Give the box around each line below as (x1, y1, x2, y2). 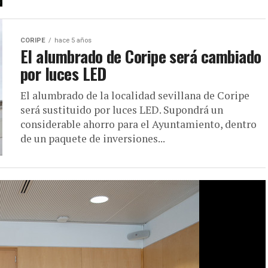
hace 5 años (54, 36, 92, 44)
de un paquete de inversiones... (20, 132, 165, 145)
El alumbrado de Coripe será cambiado (20, 44, 261, 68)
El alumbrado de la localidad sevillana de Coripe (20, 89, 249, 102)
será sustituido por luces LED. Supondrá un (20, 103, 223, 117)
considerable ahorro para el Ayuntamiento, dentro (20, 117, 257, 131)
